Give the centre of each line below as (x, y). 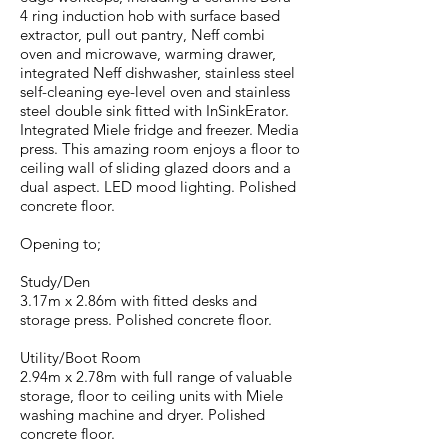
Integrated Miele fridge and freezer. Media (159, 129)
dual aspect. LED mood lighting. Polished (158, 186)
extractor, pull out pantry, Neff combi (142, 34)
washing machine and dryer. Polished (142, 414)
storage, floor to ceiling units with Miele (151, 395)
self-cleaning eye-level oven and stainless (155, 91)
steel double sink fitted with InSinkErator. (154, 110)
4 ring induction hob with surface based (150, 15)
